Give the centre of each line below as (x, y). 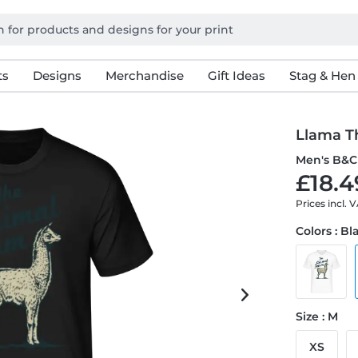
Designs (57, 76)
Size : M (317, 316)
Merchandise (144, 76)
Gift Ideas (236, 76)
